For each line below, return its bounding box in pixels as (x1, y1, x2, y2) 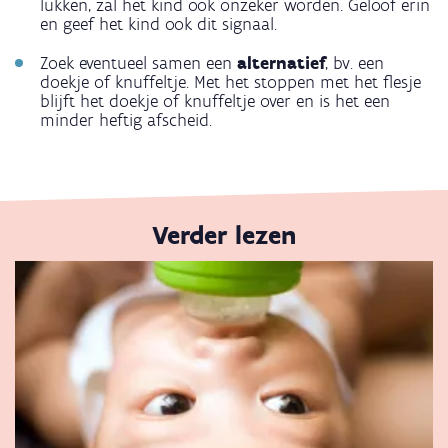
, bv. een (325, 51, 384, 74)
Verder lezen (152, 218, 296, 251)
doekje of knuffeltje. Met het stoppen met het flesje (40, 70, 421, 93)
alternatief (237, 51, 325, 74)
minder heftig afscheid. (40, 108, 212, 131)
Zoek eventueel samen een (40, 51, 237, 74)
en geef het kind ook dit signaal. (40, 12, 277, 35)
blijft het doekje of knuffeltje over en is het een (40, 89, 390, 112)
